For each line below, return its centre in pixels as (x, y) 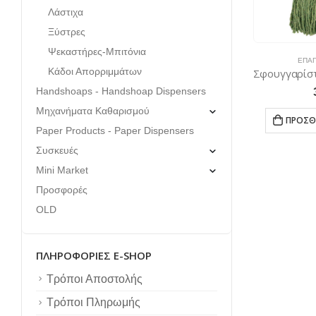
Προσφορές (62, 189)
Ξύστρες (66, 31)
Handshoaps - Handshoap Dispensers (121, 91)
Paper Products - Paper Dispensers (115, 130)
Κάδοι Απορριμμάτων (95, 71)
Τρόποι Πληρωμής (93, 303)
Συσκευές (57, 150)
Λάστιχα (65, 12)
